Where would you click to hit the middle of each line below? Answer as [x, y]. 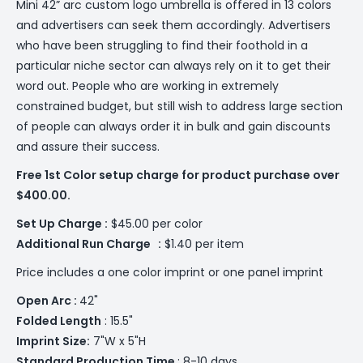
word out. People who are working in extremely [147, 85]
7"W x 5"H [118, 341]
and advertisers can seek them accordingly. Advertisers [173, 25]
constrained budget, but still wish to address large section [179, 106]
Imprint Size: [53, 341]
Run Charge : [122, 243]
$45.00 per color [155, 223]
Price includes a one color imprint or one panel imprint [170, 272]
